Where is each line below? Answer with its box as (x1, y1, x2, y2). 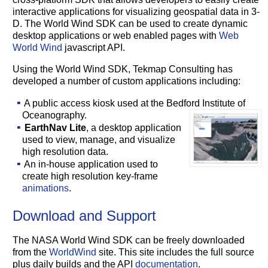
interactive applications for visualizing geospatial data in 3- (13, 7, 260, 17)
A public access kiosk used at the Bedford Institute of (22, 98, 246, 109)
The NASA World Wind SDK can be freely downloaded (13, 235, 245, 246)
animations (22, 183, 69, 194)
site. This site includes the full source (96, 247, 255, 258)
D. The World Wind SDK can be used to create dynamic (13, 19, 248, 29)
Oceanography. (22, 110, 87, 121)
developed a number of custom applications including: (13, 76, 241, 87)
